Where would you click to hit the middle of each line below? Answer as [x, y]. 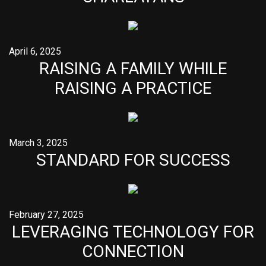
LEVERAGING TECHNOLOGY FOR [133, 232]
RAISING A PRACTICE [133, 88]
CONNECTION [133, 251]
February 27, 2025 [46, 215]
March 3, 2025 [38, 143]
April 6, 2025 [35, 51]
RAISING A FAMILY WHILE [133, 69]
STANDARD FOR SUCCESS [133, 160]
